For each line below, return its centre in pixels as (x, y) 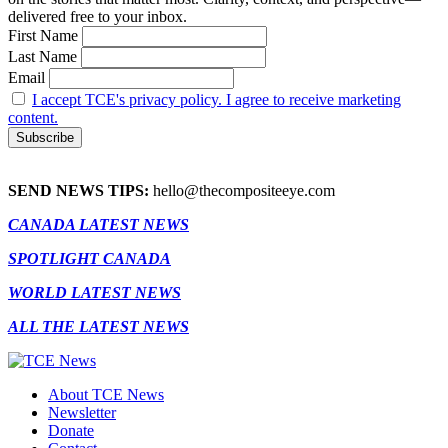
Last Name (42, 57)
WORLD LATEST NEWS (94, 293)
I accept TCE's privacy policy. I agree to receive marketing (216, 100)
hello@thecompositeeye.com (242, 191)
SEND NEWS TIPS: (78, 191)
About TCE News (106, 395)
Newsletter (82, 413)
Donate (71, 431)
